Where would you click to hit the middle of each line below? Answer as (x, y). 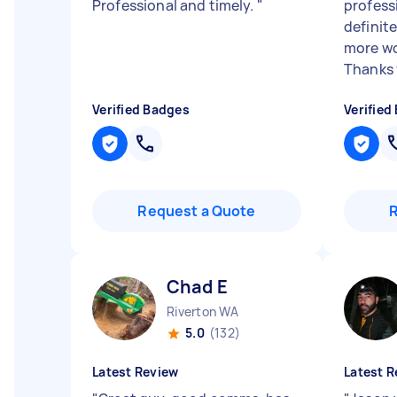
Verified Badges (141, 109)
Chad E (197, 287)
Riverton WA (202, 311)
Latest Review (136, 372)
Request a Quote (197, 211)
